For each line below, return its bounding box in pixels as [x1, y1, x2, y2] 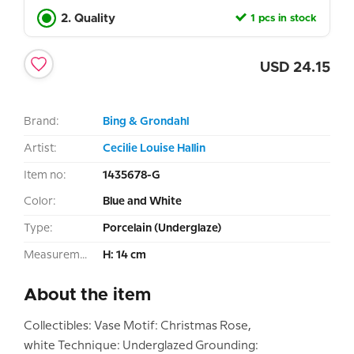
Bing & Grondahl [103, 115, 189, 127]
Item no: [24, 169, 66, 181]
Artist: [24, 142, 57, 154]
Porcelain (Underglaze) [103, 222, 221, 234]
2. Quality [61, 12, 115, 24]
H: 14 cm [103, 249, 146, 261]
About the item [24, 286, 151, 304]
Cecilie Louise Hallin [103, 142, 205, 154]
